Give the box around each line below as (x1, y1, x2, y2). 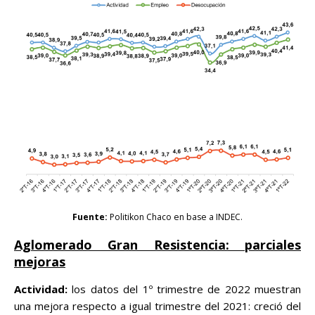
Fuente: (72, 211, 108, 223)
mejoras (14, 253, 65, 270)
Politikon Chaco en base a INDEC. (108, 211, 243, 223)
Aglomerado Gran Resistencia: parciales (14, 236, 301, 253)
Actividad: (14, 282, 72, 296)
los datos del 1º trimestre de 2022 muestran (72, 282, 301, 296)
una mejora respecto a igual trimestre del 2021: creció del (14, 299, 301, 313)
